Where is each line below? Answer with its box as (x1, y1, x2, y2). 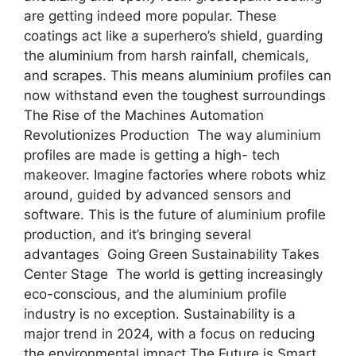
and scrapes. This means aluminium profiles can (24, 68, 331, 83)
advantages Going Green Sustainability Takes (24, 246, 319, 262)
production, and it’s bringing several (24, 226, 251, 242)
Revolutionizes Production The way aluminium (24, 127, 321, 143)
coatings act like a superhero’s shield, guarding (24, 28, 323, 44)
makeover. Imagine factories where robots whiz (24, 167, 326, 183)
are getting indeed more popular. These (24, 8, 277, 24)
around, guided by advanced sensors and (24, 187, 292, 203)
